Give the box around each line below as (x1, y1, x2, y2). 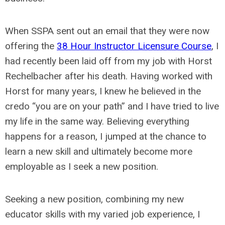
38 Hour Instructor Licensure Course (57, 40, 211, 52)
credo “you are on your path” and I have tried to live (5, 100, 219, 112)
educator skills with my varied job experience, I (5, 208, 200, 220)
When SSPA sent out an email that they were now (5, 25, 209, 37)
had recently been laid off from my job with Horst (5, 55, 212, 67)
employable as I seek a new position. (5, 161, 158, 172)
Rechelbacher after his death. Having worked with (5, 70, 212, 82)
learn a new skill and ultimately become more (5, 146, 192, 157)
